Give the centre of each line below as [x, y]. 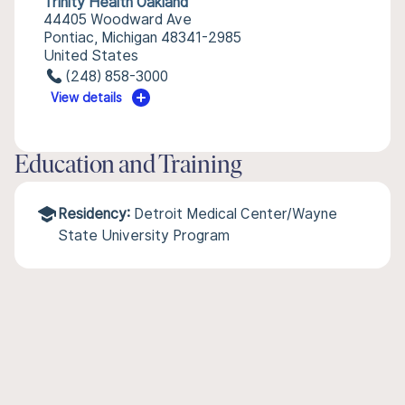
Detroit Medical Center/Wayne [235, 214]
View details [87, 98]
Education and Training [128, 166]
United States [91, 56]
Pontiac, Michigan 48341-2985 [142, 38]
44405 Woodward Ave [118, 19]
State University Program [144, 235]
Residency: [94, 214]
